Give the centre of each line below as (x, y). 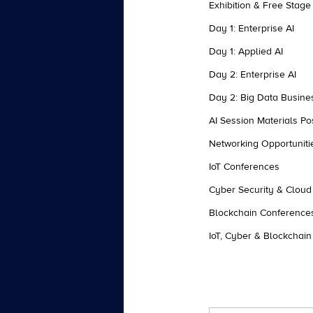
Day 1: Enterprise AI (252, 29)
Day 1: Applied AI (246, 52)
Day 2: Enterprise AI (253, 75)
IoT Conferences (244, 167)
